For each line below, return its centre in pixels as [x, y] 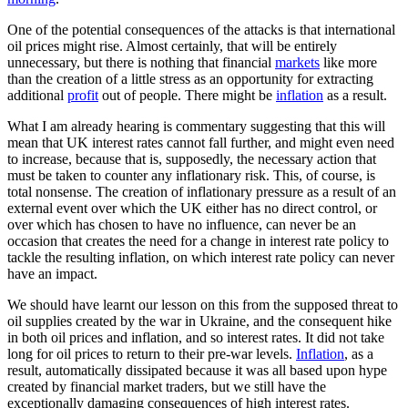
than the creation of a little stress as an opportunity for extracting [190, 78]
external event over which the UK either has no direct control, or [192, 208]
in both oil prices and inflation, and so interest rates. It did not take [196, 337]
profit [83, 95]
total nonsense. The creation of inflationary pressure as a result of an [202, 191]
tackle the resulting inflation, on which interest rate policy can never [201, 257]
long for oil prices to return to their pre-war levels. [152, 353]
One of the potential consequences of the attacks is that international [201, 29]
